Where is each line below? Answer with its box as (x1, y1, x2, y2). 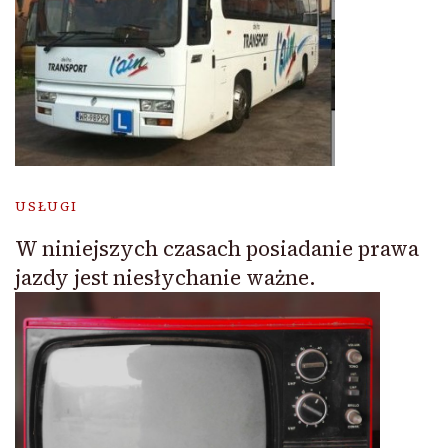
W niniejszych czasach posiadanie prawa (15, 233, 419, 263)
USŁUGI (15, 197, 78, 215)
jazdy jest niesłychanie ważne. (15, 262, 316, 292)
